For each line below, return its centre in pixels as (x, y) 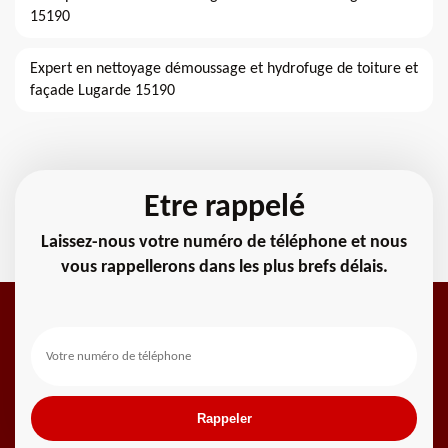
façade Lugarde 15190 (102, 91)
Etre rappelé (224, 208)
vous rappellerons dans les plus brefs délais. (224, 268)
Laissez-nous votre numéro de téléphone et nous (224, 243)
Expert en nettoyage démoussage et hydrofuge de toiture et (224, 69)
